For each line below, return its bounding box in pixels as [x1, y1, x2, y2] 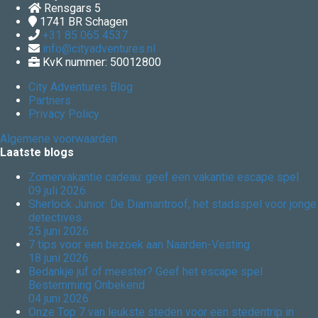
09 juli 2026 [28, 184, 86, 198]
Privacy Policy [28, 107, 99, 121]
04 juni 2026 [28, 292, 89, 306]
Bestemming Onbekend [28, 278, 145, 292]
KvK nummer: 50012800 [43, 55, 161, 70]
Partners [28, 94, 71, 108]
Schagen [85, 15, 128, 29]
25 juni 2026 [28, 224, 89, 238]
